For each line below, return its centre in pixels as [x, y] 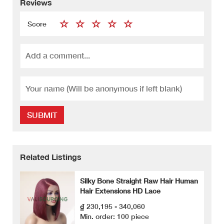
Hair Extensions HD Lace [120, 191]
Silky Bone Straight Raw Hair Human [139, 181]
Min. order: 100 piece [114, 216]
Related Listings [51, 157]
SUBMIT [42, 115]
